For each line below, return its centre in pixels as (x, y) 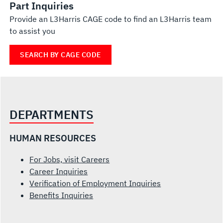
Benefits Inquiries (61, 195)
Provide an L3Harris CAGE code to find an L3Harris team (111, 19)
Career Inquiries (59, 171)
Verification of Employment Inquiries (95, 183)
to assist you (33, 31)
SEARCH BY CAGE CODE (60, 55)
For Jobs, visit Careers (70, 159)
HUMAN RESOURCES (53, 138)
